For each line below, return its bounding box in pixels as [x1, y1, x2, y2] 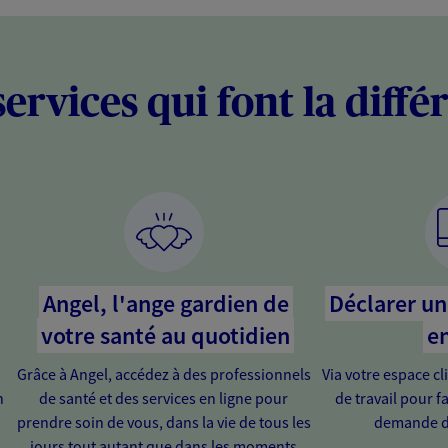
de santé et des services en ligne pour [39, 387, 289, 408]
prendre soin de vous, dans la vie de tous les [16, 411, 311, 432]
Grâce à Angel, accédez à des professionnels [16, 363, 311, 384]
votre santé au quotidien [41, 319, 291, 351]
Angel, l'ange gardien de [42, 287, 289, 319]
